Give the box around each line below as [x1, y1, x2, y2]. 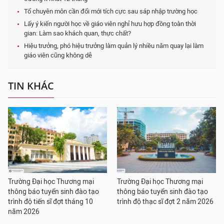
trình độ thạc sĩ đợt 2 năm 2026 [117, 197, 213, 206]
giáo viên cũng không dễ [24, 51, 92, 59]
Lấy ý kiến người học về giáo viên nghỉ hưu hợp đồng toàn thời [24, 20, 196, 27]
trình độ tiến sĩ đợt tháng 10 [8, 197, 93, 206]
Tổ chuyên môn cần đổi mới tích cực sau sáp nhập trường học [24, 7, 197, 15]
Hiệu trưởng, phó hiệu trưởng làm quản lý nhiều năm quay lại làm [24, 42, 203, 49]
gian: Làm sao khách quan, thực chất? [24, 29, 131, 37]
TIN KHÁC [8, 79, 54, 92]
